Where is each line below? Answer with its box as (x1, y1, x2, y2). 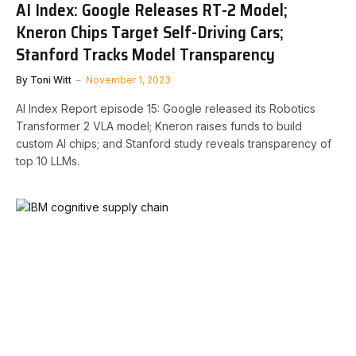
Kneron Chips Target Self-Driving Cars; (16, 18, 284, 45)
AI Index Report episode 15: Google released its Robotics (16, 101, 315, 115)
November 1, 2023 (86, 73, 171, 86)
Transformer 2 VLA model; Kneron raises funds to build (16, 118, 302, 133)
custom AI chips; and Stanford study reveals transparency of (16, 136, 331, 150)
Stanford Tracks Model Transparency (16, 41, 275, 68)
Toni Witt (30, 73, 72, 86)
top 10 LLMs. (16, 153, 79, 168)
